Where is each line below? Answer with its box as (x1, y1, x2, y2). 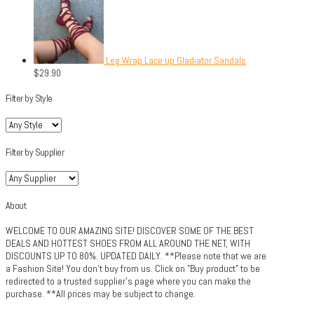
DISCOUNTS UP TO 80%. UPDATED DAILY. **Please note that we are (6, 250, 266, 263)
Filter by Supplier (6, 145, 64, 158)
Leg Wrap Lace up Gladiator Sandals (106, 53, 246, 67)
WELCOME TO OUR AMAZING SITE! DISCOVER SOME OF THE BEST (6, 224, 254, 238)
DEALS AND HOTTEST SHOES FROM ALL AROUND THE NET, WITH (6, 237, 250, 250)
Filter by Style (6, 92, 53, 105)
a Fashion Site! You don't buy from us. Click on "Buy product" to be (6, 262, 260, 275)
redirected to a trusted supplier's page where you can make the (6, 275, 251, 288)
